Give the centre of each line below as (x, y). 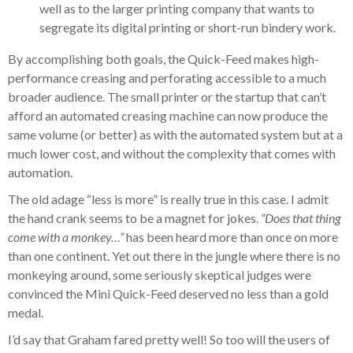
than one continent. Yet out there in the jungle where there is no (174, 256)
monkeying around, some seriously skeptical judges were (160, 275)
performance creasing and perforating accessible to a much (167, 78)
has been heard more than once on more (231, 237)
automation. (40, 173)
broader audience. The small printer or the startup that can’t (167, 97)
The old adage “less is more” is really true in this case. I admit (168, 199)
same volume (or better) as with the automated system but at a (175, 135)
